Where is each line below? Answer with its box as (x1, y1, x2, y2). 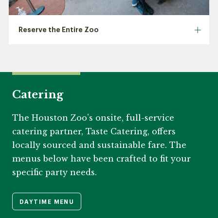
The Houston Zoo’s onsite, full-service (12, 113, 174, 123)
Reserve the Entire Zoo (18, 26, 99, 33)
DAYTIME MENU (19, 199, 74, 205)
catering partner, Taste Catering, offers (12, 127, 176, 137)
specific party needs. (12, 167, 97, 178)
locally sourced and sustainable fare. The (12, 140, 186, 150)
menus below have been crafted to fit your (12, 154, 191, 164)
